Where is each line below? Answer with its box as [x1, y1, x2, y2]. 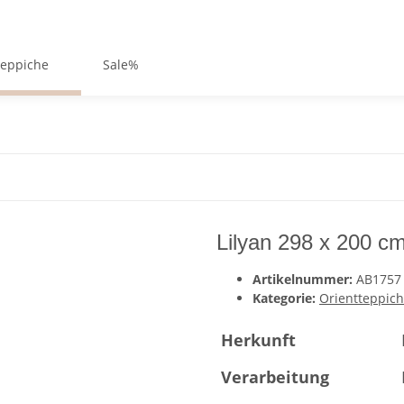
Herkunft [221, 329, 296, 351]
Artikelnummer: [252, 271, 356, 288]
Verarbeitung [221, 366, 329, 388]
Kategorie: [252, 289, 319, 307]
